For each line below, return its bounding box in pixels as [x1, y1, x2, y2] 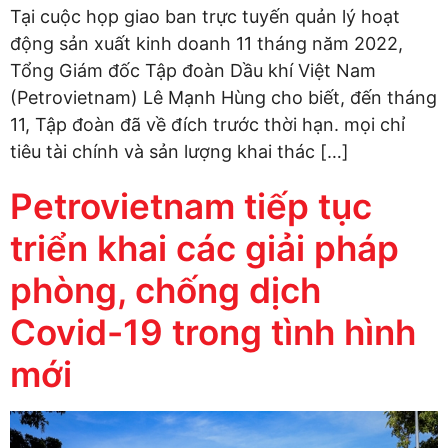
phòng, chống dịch [10, 269, 321, 312]
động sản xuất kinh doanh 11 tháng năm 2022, [10, 33, 403, 55]
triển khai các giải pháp [10, 227, 399, 270]
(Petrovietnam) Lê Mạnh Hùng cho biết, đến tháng [10, 87, 437, 109]
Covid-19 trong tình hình [10, 311, 416, 354]
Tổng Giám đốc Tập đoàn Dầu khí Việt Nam [10, 60, 376, 82]
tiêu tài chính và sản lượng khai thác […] [10, 141, 349, 163]
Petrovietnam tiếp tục [10, 185, 372, 228]
